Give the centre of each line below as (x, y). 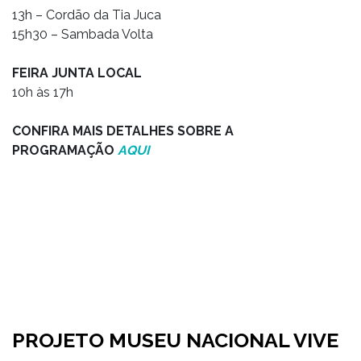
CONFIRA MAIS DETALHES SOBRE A (123, 131)
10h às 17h (43, 92)
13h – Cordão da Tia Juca (87, 15)
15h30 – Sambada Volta (83, 34)
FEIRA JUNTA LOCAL (77, 73)
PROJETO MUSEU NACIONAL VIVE (175, 340)
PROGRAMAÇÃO (65, 150)
